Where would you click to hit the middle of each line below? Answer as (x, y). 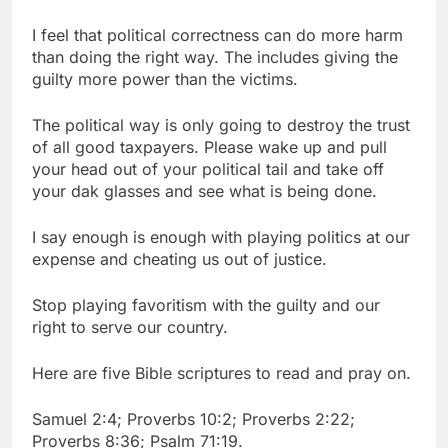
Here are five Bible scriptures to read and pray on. (221, 372)
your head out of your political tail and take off (208, 168)
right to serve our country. (132, 326)
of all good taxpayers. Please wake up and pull (209, 146)
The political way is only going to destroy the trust (221, 124)
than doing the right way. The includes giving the (215, 56)
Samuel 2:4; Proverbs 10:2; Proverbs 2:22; (193, 418)
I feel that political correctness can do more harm (217, 34)
